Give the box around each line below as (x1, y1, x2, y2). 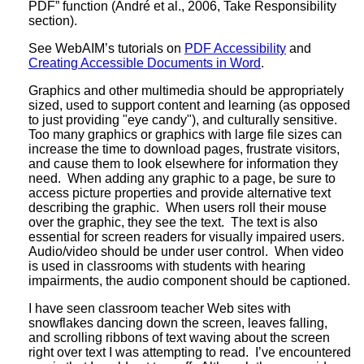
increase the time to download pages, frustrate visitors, (28, 141, 340, 156)
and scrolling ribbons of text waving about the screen (28, 330, 330, 344)
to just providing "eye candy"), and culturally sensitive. (28, 112, 340, 127)
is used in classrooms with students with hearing (28, 258, 305, 273)
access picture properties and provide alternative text (28, 185, 331, 200)
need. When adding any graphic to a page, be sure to (28, 171, 336, 185)
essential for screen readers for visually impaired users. (28, 229, 348, 244)
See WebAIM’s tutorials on (28, 41, 184, 55)
